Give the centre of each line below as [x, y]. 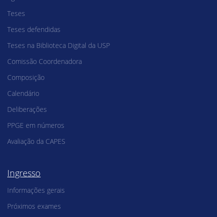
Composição [26, 77]
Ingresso [24, 173]
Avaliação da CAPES [36, 141]
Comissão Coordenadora [45, 61]
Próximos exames [34, 206]
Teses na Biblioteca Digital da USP [59, 45]
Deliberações [27, 109]
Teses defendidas [34, 29]
